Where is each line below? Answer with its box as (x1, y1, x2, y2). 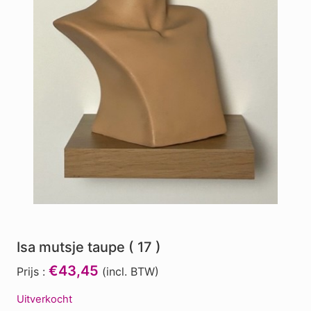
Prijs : (17, 264, 45, 278)
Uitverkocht (17, 293, 72, 305)
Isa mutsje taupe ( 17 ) (17, 239, 161, 255)
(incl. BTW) (99, 264, 159, 278)
